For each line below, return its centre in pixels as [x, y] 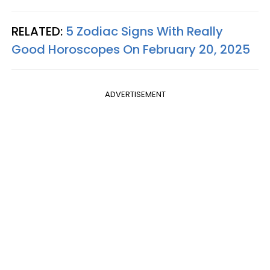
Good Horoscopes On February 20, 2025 [131, 50]
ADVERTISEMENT [135, 95]
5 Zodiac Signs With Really [144, 32]
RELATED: [39, 32]
